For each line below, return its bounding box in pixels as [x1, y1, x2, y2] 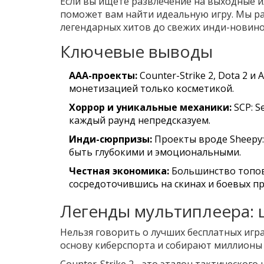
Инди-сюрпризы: [69, 132, 152, 146]
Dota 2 [218, 68, 247, 82]
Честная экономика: [69, 164, 169, 177]
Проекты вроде [152, 132, 230, 146]
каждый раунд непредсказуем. [69, 113, 210, 127]
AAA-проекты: [69, 68, 137, 82]
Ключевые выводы [60, 39, 213, 62]
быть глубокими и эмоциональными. [69, 145, 241, 159]
